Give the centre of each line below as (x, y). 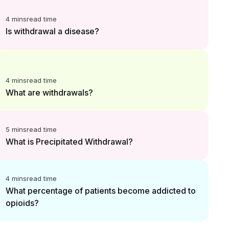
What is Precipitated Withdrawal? (69, 142)
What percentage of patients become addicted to (100, 191)
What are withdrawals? (49, 93)
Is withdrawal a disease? (52, 31)
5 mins (16, 129)
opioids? (22, 203)
